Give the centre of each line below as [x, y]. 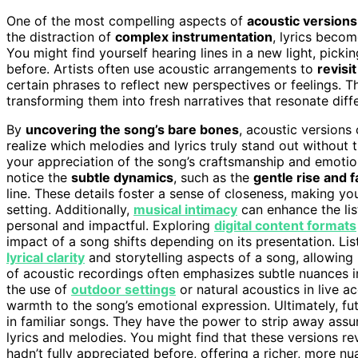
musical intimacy [185, 209]
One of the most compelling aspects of [127, 20]
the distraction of [61, 36]
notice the [39, 177]
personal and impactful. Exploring [110, 225]
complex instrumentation [194, 36]
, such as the [213, 177]
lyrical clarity [46, 257]
